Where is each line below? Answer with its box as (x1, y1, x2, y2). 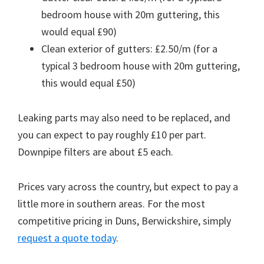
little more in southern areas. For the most (18, 197, 205, 211)
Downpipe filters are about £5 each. (18, 145, 173, 159)
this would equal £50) (41, 76, 136, 90)
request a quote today (18, 231, 116, 245)
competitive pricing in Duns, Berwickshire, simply (18, 214, 231, 228)
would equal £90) (41, 25, 117, 39)
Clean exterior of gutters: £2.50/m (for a (41, 42, 217, 56)
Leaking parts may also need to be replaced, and (18, 111, 230, 125)
